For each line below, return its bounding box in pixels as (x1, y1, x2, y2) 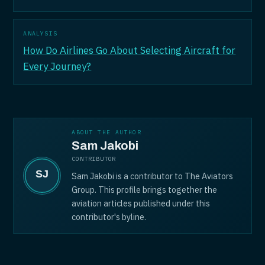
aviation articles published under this (72, 198, 211, 209)
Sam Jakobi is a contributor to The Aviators (72, 170, 234, 182)
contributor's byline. (72, 211, 147, 222)
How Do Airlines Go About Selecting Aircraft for (23, 44, 236, 57)
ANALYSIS (23, 30, 57, 37)
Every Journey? (23, 60, 92, 73)
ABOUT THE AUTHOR (72, 128, 141, 136)
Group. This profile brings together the (72, 184, 218, 195)
